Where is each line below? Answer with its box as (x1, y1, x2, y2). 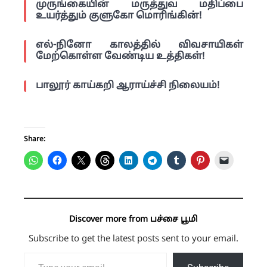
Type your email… (23, 246, 52, 257)
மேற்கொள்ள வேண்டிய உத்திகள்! (36, 50, 204, 63)
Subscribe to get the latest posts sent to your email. (29, 233, 238, 245)
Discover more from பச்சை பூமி (69, 214, 198, 225)
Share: (24, 135, 45, 144)
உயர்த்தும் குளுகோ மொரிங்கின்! (36, 10, 201, 22)
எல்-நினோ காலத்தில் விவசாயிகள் (36, 39, 243, 51)
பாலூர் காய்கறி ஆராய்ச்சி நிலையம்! (36, 79, 219, 92)
